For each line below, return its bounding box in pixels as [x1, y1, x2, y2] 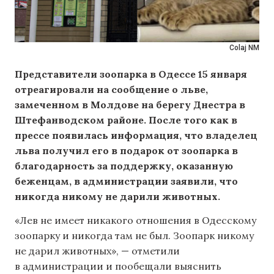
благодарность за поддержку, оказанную [15, 160, 233, 172]
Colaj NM [229, 43, 259, 52]
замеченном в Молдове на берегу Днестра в [15, 98, 245, 111]
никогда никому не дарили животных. [15, 190, 220, 202]
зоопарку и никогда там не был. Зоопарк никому [15, 229, 254, 242]
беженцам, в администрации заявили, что [15, 175, 238, 187]
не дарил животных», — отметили [15, 245, 180, 257]
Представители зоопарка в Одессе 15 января [15, 68, 247, 80]
